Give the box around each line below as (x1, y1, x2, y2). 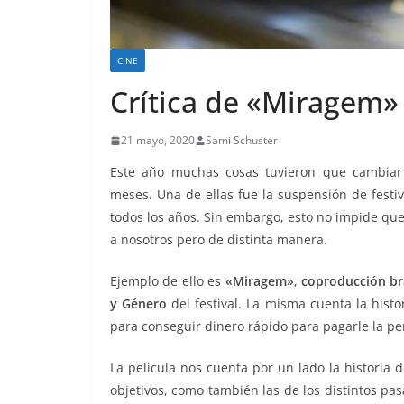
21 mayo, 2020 (121, 133, 195, 149)
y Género (110, 295, 168, 313)
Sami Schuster (206, 133, 278, 149)
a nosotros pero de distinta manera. (110, 231, 327, 249)
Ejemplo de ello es (110, 272, 225, 290)
